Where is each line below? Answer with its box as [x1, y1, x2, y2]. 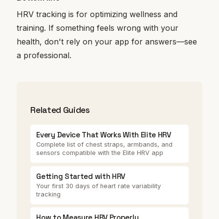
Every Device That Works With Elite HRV [36, 130, 171, 140]
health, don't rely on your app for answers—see [17, 37, 197, 47]
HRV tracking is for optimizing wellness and [17, 9, 178, 20]
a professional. [17, 50, 72, 61]
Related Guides [30, 105, 90, 116]
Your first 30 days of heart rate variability [36, 182, 161, 190]
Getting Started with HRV [36, 171, 126, 181]
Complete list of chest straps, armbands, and [36, 141, 173, 149]
